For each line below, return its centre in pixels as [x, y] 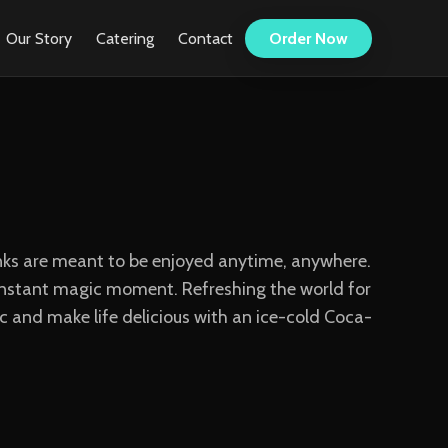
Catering [125, 38]
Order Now [308, 38]
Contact [205, 38]
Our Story [39, 38]
